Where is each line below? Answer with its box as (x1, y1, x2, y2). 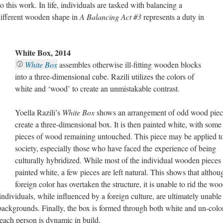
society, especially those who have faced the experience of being (15, 143, 216, 153)
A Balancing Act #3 (80, 11, 143, 22)
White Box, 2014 (15, 47, 71, 58)
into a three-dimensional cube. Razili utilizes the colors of (15, 71, 194, 82)
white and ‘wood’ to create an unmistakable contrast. (15, 83, 182, 94)
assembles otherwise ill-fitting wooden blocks (59, 59, 201, 70)
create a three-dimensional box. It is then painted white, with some (15, 119, 222, 129)
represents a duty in (143, 11, 204, 22)
